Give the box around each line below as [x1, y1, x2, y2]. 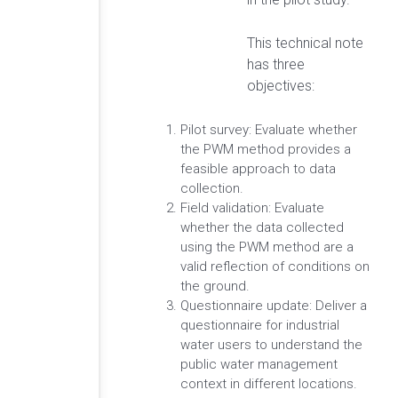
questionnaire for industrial [180, 316, 339, 333]
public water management [180, 355, 338, 372]
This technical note [247, 35, 363, 52]
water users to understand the [180, 336, 362, 353]
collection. [180, 179, 243, 196]
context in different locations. [180, 375, 357, 392]
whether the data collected [180, 219, 344, 235]
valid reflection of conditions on [180, 258, 370, 275]
